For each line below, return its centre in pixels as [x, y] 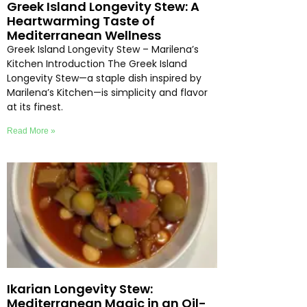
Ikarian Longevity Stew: [80, 288]
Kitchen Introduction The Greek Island [97, 64]
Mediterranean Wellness [84, 36]
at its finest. [35, 107]
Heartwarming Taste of [81, 21]
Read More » [31, 131]
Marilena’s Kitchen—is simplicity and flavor [107, 93]
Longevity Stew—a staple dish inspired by [104, 78]
